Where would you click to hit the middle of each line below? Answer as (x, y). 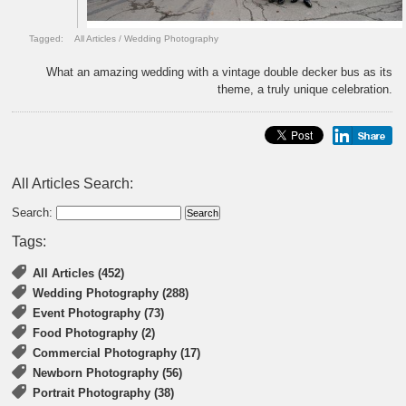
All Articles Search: (73, 183)
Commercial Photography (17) (117, 353)
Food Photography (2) (94, 333)
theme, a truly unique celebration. (305, 89)
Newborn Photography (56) (108, 372)
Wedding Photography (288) (111, 293)
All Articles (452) (79, 273)
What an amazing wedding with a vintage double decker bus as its (220, 72)
